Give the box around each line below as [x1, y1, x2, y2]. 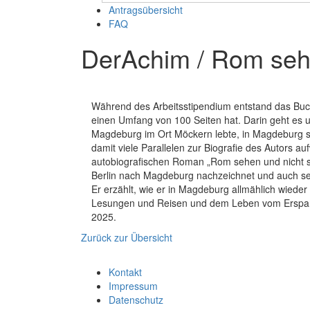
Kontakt [109, 264, 142, 279]
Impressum [109, 278, 158, 293]
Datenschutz [109, 292, 163, 307]
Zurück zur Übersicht [81, 230, 172, 244]
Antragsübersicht [109, 2, 183, 17]
